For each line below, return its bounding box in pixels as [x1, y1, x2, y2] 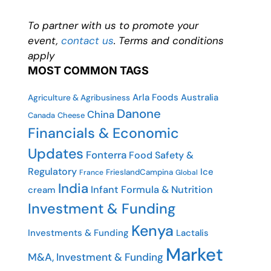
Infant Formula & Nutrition [91, 183, 213, 196]
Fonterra [86, 148, 126, 162]
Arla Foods [132, 91, 178, 103]
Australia [181, 91, 218, 103]
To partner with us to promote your [28, 19, 198, 32]
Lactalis [176, 227, 209, 239]
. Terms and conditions [114, 34, 224, 47]
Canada [28, 110, 55, 120]
